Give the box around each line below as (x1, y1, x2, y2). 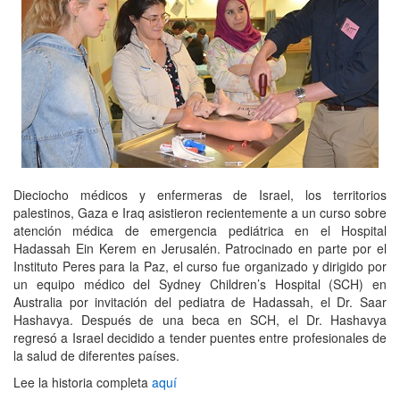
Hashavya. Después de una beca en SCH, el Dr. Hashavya (13, 311, 387, 329)
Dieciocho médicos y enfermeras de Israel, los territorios (13, 186, 387, 204)
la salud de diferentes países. (13, 346, 179, 364)
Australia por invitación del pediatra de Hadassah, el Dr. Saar (13, 293, 387, 311)
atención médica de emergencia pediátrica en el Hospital (13, 221, 387, 239)
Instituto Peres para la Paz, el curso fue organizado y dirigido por (13, 257, 387, 275)
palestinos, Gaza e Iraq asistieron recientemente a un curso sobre (13, 204, 387, 221)
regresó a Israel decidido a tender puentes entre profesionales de (13, 329, 387, 346)
